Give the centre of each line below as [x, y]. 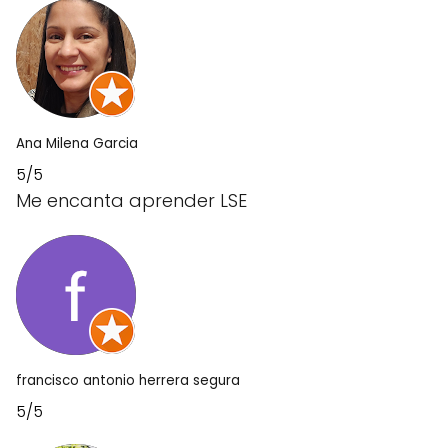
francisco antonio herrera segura [128, 380]
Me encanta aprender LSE [131, 200]
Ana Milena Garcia [77, 143]
